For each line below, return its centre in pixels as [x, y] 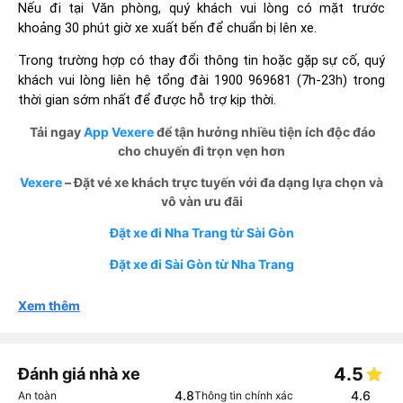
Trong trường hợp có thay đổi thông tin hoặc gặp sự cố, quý [201, 60]
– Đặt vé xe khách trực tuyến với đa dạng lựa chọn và [223, 182]
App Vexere [119, 131]
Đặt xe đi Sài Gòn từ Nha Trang [201, 264]
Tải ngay [57, 131]
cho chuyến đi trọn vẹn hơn [201, 150]
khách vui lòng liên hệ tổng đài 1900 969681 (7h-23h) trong [201, 80]
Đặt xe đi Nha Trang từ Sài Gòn [201, 232]
